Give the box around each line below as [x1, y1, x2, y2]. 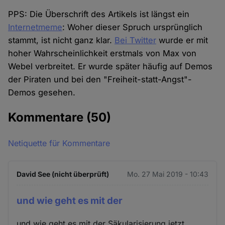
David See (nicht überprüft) [17, 170, 109, 179]
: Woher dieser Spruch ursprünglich [62, 22, 203, 33]
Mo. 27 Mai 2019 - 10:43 [127, 170, 208, 179]
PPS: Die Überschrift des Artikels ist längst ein [8, 9, 190, 20]
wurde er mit [156, 35, 208, 46]
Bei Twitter [115, 35, 157, 46]
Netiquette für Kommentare [8, 138, 110, 149]
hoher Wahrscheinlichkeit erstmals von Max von [8, 48, 197, 59]
